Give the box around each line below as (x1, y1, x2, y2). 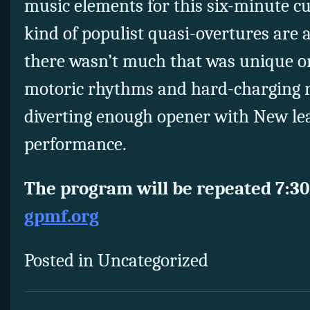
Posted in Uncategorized (24, 250, 208, 272)
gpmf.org (24, 206, 99, 228)
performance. (24, 134, 127, 156)
